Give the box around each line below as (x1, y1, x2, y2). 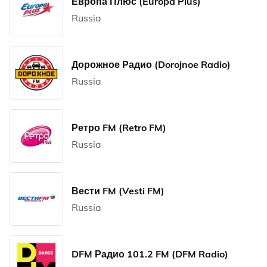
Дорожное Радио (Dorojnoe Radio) (72, 58, 231, 70)
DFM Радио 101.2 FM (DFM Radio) (72, 248, 228, 260)
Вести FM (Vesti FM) (72, 185, 164, 197)
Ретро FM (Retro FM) (72, 122, 166, 133)
